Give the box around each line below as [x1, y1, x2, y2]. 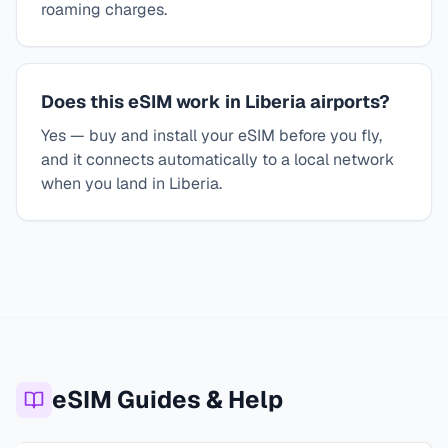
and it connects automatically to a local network [41, 149, 394, 170]
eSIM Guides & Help [52, 384, 283, 415]
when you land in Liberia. [41, 173, 222, 194]
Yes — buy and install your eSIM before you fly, [41, 125, 382, 146]
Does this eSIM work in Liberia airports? [41, 90, 390, 113]
